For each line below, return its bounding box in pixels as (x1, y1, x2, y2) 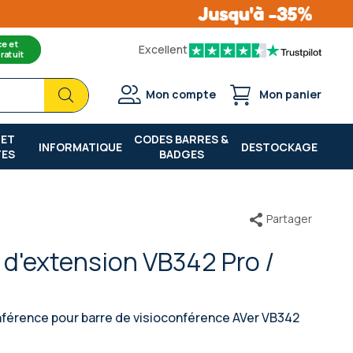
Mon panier (259, 87, 321, 102)
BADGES (158, 147, 204, 162)
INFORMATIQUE (38, 139, 122, 154)
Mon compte (146, 87, 216, 102)
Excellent (139, 42, 188, 57)
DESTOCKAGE (240, 139, 318, 154)
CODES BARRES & (134, 132, 229, 147)
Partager (266, 210, 312, 226)
